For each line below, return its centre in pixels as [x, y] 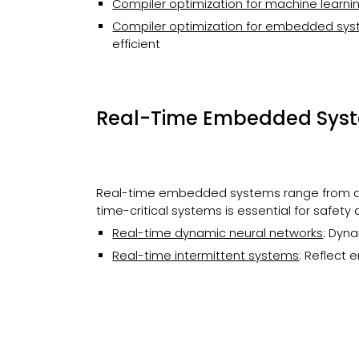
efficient [137, 44]
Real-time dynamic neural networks [218, 233]
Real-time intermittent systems [206, 256]
